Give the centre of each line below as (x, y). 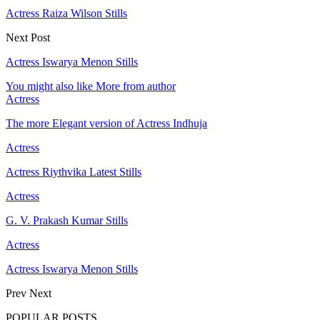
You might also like (49, 86)
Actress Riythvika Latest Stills (74, 171)
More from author (136, 86)
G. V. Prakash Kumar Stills (67, 220)
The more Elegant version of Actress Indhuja (106, 123)
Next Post (28, 37)
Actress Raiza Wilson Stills (66, 13)
